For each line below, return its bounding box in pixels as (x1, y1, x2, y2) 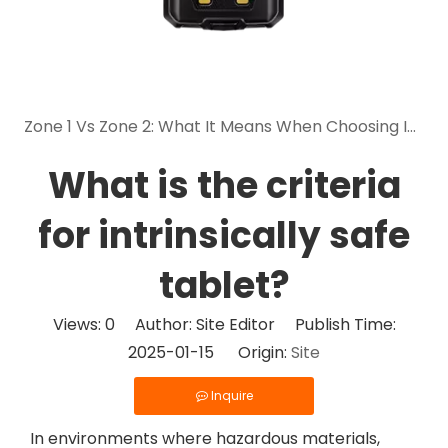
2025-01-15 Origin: (128, 341, 291, 364)
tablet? (158, 260, 290, 311)
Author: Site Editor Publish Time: (114, 313, 396, 336)
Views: (52, 313, 105, 336)
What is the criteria (47, 160, 401, 211)
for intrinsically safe (38, 210, 410, 261)
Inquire (210, 387, 253, 404)
